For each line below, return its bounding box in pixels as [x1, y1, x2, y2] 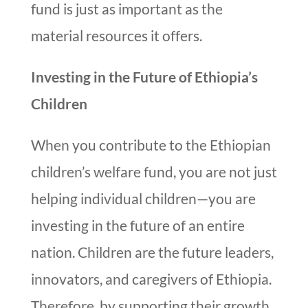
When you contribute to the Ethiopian [30, 136, 271, 154]
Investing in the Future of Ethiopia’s [30, 68, 258, 86]
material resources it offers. [30, 27, 202, 45]
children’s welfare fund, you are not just [30, 163, 277, 181]
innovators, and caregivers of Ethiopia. [30, 270, 272, 288]
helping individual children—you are [30, 190, 256, 208]
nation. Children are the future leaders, [30, 243, 274, 261]
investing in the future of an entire [30, 217, 245, 234]
